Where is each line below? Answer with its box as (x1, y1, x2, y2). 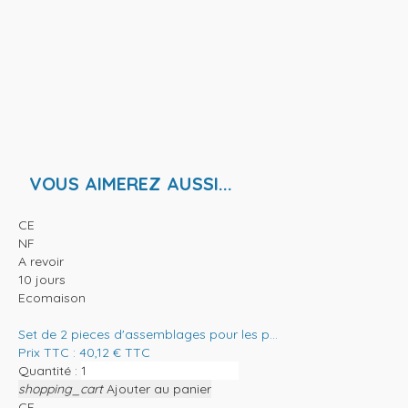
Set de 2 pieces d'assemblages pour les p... (18, 325, 278, 342)
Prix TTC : (18, 343, 79, 361)
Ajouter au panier (107, 380, 211, 397)
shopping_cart (18, 380, 103, 397)
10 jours (18, 270, 66, 288)
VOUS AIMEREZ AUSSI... (29, 171, 232, 195)
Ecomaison (18, 289, 86, 306)
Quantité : (18, 362, 77, 379)
